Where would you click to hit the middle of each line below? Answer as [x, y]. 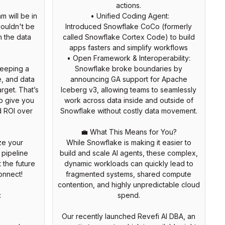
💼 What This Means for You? [129, 132]
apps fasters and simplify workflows [129, 47]
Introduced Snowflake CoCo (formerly [129, 26]
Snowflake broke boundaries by [129, 68]
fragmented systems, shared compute [129, 174]
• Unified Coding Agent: [129, 16]
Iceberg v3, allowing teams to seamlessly [129, 89]
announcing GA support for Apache [129, 79]
